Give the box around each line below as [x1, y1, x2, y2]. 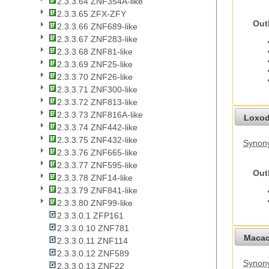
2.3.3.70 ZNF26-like [57, 72, 133, 82]
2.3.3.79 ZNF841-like [57, 186, 138, 196]
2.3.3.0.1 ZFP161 [57, 211, 124, 221]
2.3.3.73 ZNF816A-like [57, 110, 143, 120]
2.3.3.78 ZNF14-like [57, 173, 133, 183]
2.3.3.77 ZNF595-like [57, 160, 138, 171]
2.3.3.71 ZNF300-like [57, 85, 138, 95]
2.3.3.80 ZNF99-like [57, 198, 133, 208]
